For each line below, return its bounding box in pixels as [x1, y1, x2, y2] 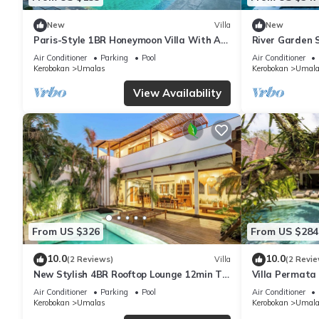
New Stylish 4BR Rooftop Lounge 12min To [33, 268, 227, 280]
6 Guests [251, 46, 293, 58]
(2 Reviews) [67, 254, 113, 265]
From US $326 [32, 225, 100, 239]
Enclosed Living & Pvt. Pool [33, 46, 156, 58]
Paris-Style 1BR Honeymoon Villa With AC [33, 33, 227, 46]
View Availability [132, 85, 221, 100]
